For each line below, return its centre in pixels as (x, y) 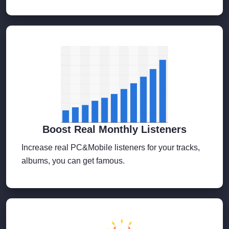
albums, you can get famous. (73, 161)
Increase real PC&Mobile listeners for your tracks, (111, 147)
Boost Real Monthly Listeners (114, 129)
